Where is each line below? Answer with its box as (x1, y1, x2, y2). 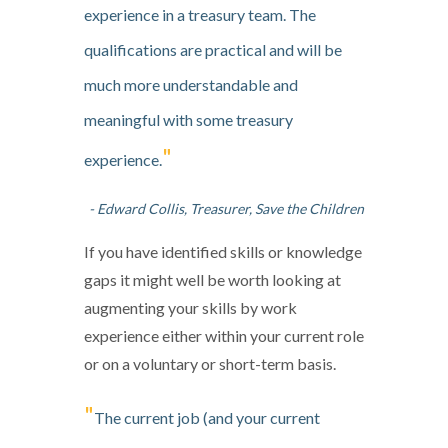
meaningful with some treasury (84, 109, 293, 129)
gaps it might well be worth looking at (84, 269, 341, 289)
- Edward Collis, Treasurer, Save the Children (89, 199, 364, 217)
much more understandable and (84, 74, 298, 94)
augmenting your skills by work (84, 297, 297, 317)
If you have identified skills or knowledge (84, 241, 362, 261)
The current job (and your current (94, 407, 320, 427)
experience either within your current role (84, 325, 364, 345)
